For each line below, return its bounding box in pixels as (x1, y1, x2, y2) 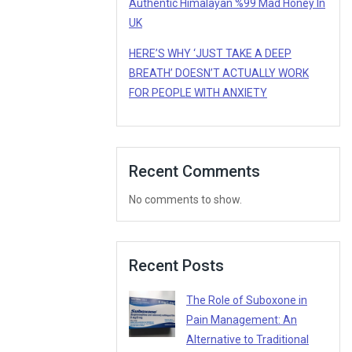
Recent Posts (129, 255, 224, 275)
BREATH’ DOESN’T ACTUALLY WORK (129, 67, 309, 80)
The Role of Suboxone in (186, 293, 307, 306)
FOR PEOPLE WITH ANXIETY (129, 86, 267, 100)
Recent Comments (129, 161, 260, 181)
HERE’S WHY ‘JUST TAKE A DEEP (129, 47, 291, 60)
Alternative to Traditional (186, 332, 309, 346)
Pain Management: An (186, 313, 297, 326)
